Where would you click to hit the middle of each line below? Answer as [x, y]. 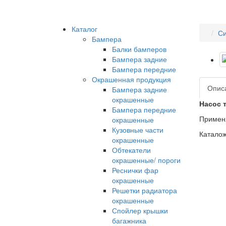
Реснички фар [135, 170]
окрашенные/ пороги [146, 160]
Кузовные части [138, 130]
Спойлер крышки [140, 211]
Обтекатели [131, 150]
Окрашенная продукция [131, 79]
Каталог [84, 29]
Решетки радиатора [145, 190]
